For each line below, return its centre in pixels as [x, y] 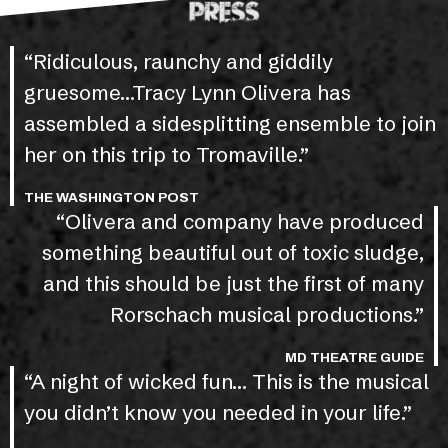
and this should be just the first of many [233, 283]
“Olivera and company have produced [240, 221]
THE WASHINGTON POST [111, 197]
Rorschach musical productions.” [267, 314]
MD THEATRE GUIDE [354, 357]
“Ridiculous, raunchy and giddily [178, 61]
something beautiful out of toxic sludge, [233, 252]
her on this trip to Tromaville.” [166, 154]
